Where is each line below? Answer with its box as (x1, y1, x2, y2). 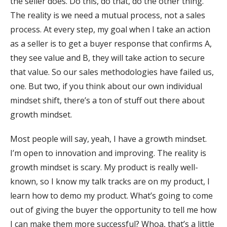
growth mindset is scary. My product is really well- (10, 162, 198, 173)
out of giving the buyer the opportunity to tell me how (10, 204, 216, 216)
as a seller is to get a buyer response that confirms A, (10, 38, 212, 50)
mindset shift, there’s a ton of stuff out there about (10, 95, 205, 106)
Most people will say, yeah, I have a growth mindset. (10, 133, 207, 145)
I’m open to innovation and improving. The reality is (10, 147, 206, 159)
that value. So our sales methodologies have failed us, (10, 66, 214, 78)
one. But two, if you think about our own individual (10, 81, 202, 92)
